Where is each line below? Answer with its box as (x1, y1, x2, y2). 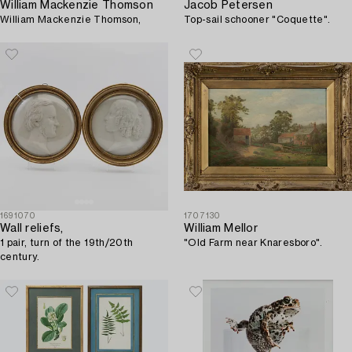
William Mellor (184, 222, 258, 234)
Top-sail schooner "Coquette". (184, 14, 331, 24)
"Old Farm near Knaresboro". (184, 237, 323, 247)
